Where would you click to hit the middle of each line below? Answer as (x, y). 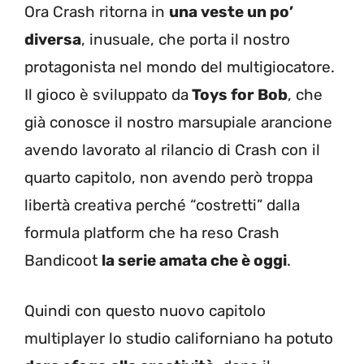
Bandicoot (63, 260)
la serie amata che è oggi (194, 260)
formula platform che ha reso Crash (152, 232)
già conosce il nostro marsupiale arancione (178, 122)
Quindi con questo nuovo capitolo (145, 311)
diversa (53, 39)
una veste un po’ (231, 11)
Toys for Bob (238, 94)
